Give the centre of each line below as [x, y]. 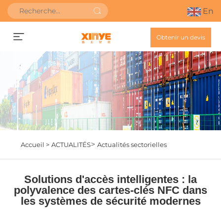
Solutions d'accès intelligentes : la [110, 179]
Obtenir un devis [181, 37]
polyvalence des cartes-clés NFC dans [110, 190]
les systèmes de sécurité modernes [110, 201]
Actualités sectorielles [132, 145]
